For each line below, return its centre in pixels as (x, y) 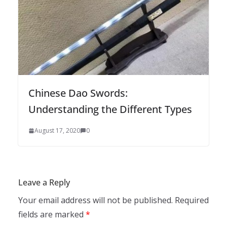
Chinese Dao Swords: (78, 93)
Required (192, 200)
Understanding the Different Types (110, 109)
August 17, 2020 (57, 130)
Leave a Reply (44, 182)
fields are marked (52, 214)
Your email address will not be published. (96, 200)
